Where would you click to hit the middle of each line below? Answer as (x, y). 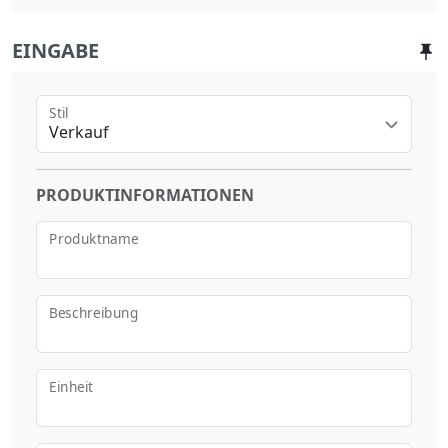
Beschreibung (94, 312)
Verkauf (79, 131)
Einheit (71, 386)
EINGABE (55, 50)
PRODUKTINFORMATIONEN (145, 194)
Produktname (94, 238)
